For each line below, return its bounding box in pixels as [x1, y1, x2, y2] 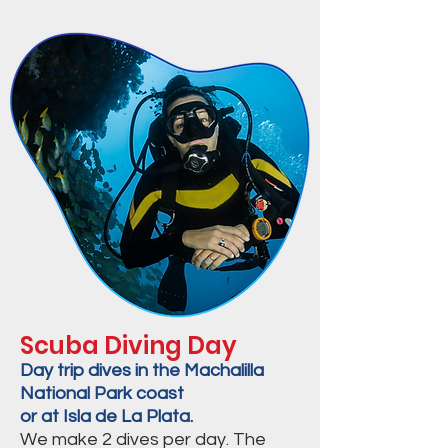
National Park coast [20, 384, 184, 403]
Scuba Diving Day [20, 329, 237, 362]
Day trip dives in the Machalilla [20, 361, 264, 380]
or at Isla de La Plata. [20, 407, 193, 426]
